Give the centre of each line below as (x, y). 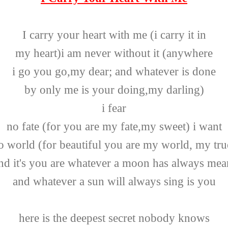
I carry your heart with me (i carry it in (114, 35)
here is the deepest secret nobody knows (114, 218)
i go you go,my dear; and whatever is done (114, 71)
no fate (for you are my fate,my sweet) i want (114, 126)
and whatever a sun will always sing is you (114, 181)
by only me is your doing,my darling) (114, 90)
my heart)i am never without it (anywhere (114, 53)
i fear (114, 108)
